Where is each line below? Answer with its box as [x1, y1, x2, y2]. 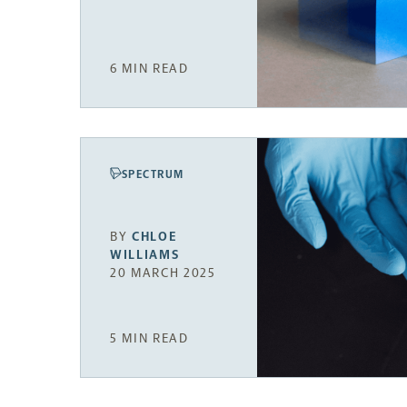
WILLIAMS [110, 247, 180, 263]
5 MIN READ [110, 330, 189, 346]
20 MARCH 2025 [110, 265, 216, 282]
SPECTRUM [122, 167, 184, 181]
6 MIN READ [110, 60, 189, 76]
